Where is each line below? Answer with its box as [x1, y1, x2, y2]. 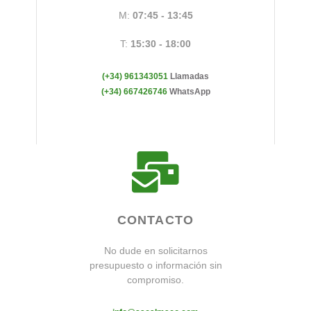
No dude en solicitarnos [103, 245, 208, 256]
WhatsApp [169, 87, 210, 96]
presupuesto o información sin [89, 260, 222, 271]
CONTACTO [117, 213, 194, 227]
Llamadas [170, 72, 209, 81]
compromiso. [127, 274, 184, 285]
